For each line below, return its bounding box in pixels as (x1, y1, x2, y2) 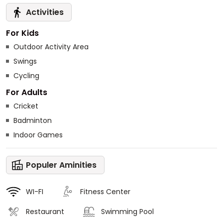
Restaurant (26, 206, 64, 217)
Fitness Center (80, 186, 130, 197)
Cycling (13, 70, 39, 81)
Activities (26, 6, 64, 18)
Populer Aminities (26, 159, 97, 171)
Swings (13, 56, 37, 66)
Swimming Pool (101, 206, 154, 217)
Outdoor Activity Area (13, 41, 89, 52)
